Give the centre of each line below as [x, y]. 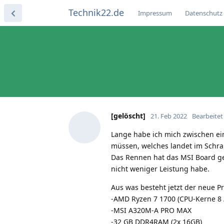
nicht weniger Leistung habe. [160, 168]
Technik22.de [96, 12]
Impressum [155, 13]
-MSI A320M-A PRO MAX [151, 210]
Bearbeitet [207, 116]
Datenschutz [204, 13]
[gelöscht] [128, 115]
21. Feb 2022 [169, 116]
